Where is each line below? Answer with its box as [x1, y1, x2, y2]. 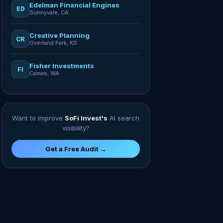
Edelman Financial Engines [29, 1, 119, 9]
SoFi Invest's [65, 114, 108, 122]
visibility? [62, 124, 90, 132]
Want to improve [12, 114, 65, 122]
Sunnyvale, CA [29, 9, 69, 16]
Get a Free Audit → [45, 145, 107, 153]
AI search [108, 114, 139, 122]
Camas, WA [29, 70, 59, 77]
